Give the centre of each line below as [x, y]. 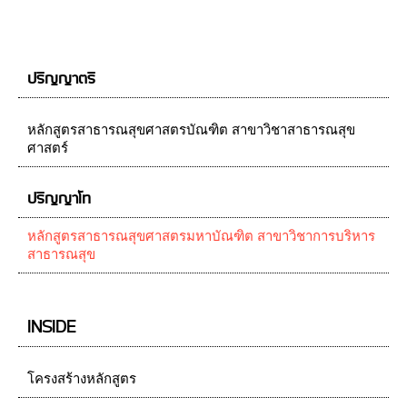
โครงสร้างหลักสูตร [82, 379]
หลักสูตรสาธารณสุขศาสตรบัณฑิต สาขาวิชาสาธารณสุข [191, 130]
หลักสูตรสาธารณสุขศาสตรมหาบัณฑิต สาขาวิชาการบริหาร [201, 236]
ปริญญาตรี [61, 79]
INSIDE [51, 328]
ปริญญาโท [59, 199]
